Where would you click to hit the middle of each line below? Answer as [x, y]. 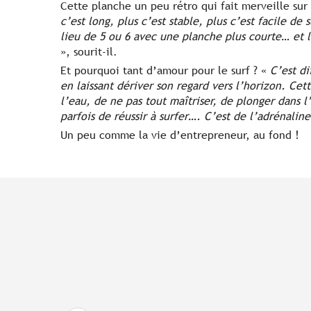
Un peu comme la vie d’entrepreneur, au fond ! [180, 135]
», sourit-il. [89, 52]
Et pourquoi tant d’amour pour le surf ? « [165, 71]
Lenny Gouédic [171, 288]
